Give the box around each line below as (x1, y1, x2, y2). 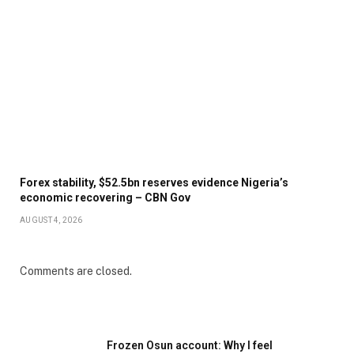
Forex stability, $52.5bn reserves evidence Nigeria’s (20, 175, 288, 189)
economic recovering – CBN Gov (20, 190, 190, 204)
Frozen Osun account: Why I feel (107, 338, 273, 352)
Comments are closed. (20, 264, 132, 277)
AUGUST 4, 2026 (20, 215, 83, 224)
